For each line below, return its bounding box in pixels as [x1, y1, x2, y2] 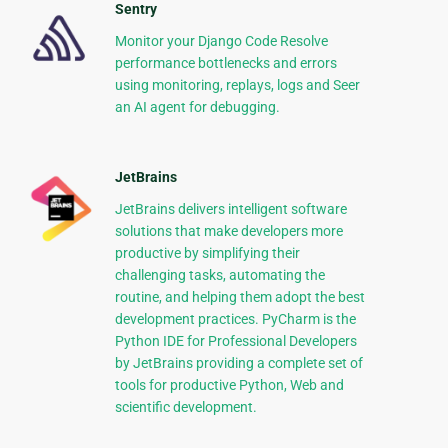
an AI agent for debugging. [114, 99, 280, 116]
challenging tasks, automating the [114, 267, 325, 284]
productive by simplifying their [114, 245, 300, 262]
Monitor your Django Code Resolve [114, 33, 328, 50]
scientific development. [114, 399, 257, 416]
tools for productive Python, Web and [114, 377, 344, 394]
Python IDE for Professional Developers [114, 333, 357, 350]
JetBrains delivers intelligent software [114, 201, 347, 218]
